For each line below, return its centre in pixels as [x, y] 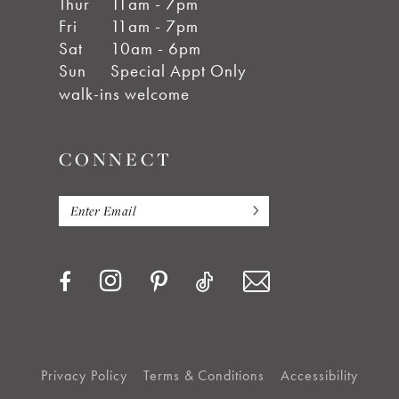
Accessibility [320, 376]
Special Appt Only [178, 70]
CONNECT [115, 159]
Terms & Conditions [204, 376]
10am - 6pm [155, 48]
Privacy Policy [84, 376]
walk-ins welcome [124, 94]
